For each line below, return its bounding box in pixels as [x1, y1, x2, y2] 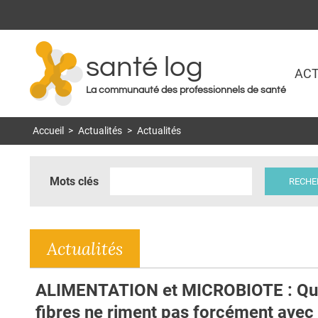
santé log [86, 53, 203, 82]
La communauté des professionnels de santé [86, 85, 286, 96]
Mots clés [50, 174, 99, 188]
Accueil [32, 125, 64, 138]
